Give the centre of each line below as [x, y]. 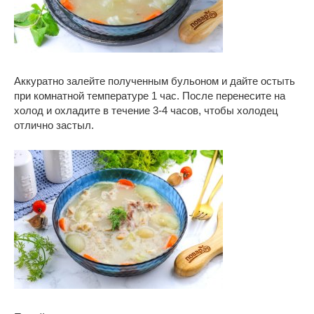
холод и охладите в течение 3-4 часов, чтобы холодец [146, 111]
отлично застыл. [54, 125]
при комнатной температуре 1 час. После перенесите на [150, 96]
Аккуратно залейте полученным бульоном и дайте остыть [155, 81]
